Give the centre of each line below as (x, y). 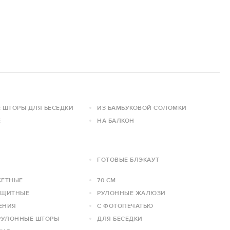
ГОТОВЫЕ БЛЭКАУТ (128, 159)
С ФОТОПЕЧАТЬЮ (125, 206)
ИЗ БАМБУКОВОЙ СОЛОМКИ (142, 108)
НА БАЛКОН (116, 120)
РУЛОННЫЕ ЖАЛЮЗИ (131, 193)
